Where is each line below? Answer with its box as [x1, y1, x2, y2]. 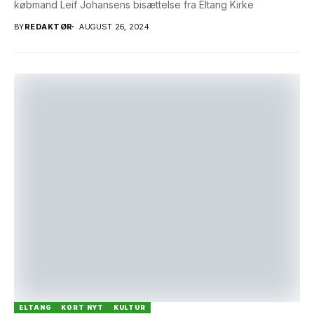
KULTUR [113, 303, 146, 311]
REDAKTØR [24, 21, 73, 32]
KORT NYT [61, 303, 104, 311]
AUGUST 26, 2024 [79, 21, 149, 32]
